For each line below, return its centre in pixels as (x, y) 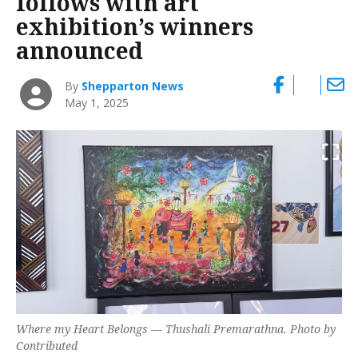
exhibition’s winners (135, 26)
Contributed (47, 345)
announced (80, 50)
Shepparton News (133, 86)
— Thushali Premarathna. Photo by (242, 328)
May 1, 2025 (97, 103)
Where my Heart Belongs (82, 328)
